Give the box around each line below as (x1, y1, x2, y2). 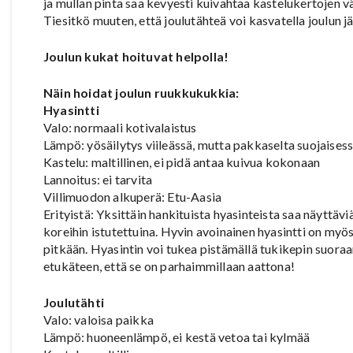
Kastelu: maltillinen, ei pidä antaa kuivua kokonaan (43, 154, 321, 169)
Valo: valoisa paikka (43, 311, 154, 327)
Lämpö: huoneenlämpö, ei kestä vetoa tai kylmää (43, 329, 310, 344)
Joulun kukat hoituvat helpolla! (43, 48, 229, 64)
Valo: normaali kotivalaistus (43, 119, 197, 135)
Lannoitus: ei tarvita (43, 171, 153, 187)
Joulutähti (43, 294, 104, 310)
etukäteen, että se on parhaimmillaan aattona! (43, 258, 295, 273)
